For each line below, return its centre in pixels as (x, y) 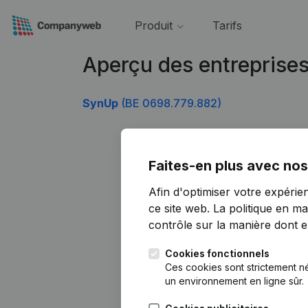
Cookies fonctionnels (217, 253)
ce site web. (181, 208)
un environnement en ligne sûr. (234, 281)
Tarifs (227, 25)
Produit (153, 25)
